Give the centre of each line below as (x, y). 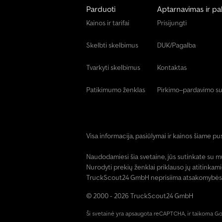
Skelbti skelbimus (112, 45)
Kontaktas (172, 67)
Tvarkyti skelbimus (113, 67)
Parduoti (101, 9)
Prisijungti (172, 23)
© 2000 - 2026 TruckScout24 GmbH (140, 196)
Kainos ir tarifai (108, 23)
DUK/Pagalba (176, 45)
